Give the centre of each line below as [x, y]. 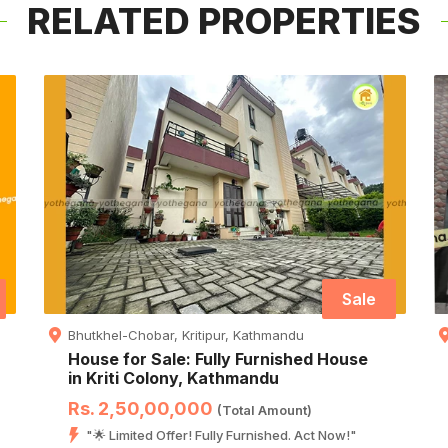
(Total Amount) [264, 410]
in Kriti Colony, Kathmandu [173, 378]
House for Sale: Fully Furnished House [217, 359]
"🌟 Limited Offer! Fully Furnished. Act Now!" [221, 435]
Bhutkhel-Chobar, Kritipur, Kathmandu [185, 335]
